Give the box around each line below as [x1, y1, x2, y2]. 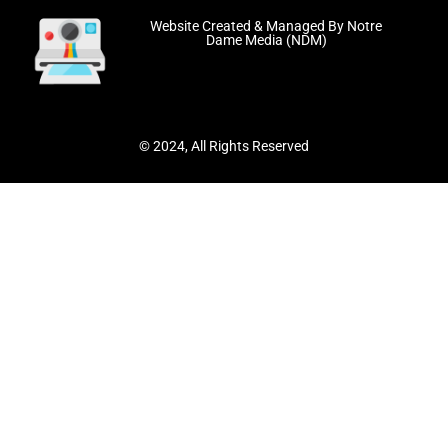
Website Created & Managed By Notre [150, 17, 383, 34]
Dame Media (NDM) [205, 31, 327, 48]
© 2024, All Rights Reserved [139, 137, 309, 154]
